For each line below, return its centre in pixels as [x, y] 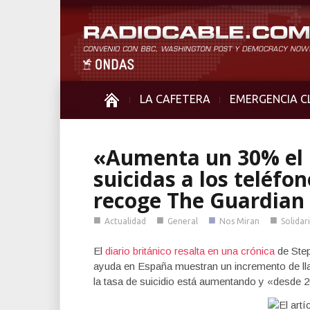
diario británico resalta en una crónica [190, 251]
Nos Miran [239, 221]
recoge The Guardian [199, 200]
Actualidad [125, 221]
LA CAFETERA [175, 99]
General [183, 221]
